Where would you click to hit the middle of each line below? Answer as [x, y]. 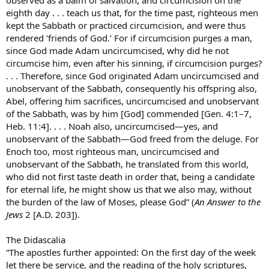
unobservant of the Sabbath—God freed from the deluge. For [132, 138]
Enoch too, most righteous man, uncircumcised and [113, 151]
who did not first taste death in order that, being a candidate [130, 176]
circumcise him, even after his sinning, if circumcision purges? [134, 63]
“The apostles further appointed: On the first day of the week [131, 252]
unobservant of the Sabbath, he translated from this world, [127, 164]
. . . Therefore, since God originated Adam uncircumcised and [132, 75]
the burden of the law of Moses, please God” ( [100, 201]
